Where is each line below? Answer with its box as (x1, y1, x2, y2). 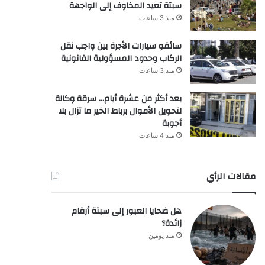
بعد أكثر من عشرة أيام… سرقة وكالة (54, 91, 182, 106)
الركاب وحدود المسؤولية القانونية (60, 50, 182, 66)
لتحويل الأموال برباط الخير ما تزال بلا (58, 103, 182, 119)
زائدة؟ (161, 215, 182, 231)
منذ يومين (148, 231, 174, 240)
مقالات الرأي (206, 168, 256, 185)
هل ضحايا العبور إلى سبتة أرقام (71, 203, 182, 219)
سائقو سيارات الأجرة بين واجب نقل (60, 38, 182, 54)
